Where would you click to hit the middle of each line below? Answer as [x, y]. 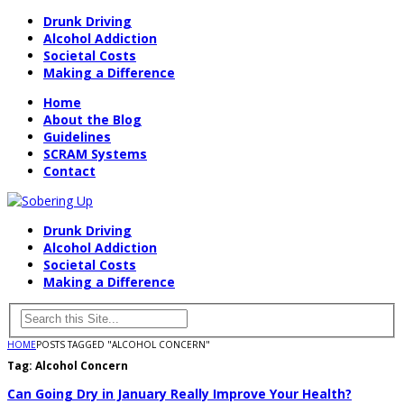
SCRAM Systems [95, 154]
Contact [69, 171]
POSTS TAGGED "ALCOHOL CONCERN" [123, 344]
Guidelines [77, 137]
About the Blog [92, 119]
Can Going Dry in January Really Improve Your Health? [179, 393]
